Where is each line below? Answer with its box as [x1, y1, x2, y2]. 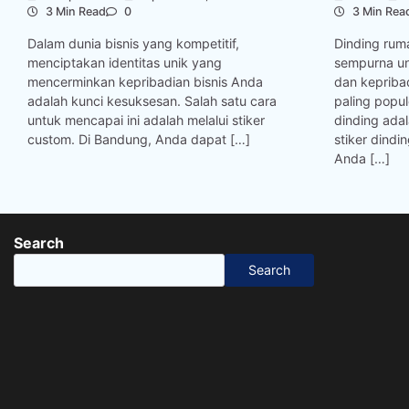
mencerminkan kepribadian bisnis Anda [27, 73, 263, 89]
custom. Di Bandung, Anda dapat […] [27, 131, 250, 147]
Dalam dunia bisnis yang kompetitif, [27, 35, 239, 51]
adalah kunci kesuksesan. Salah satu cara [27, 92, 277, 109]
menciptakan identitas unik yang [27, 54, 222, 70]
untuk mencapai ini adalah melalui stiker [27, 111, 265, 128]
